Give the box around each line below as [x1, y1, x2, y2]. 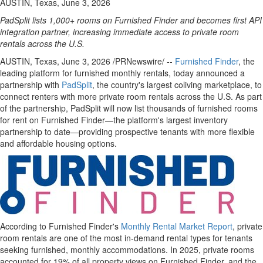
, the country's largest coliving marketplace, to [92, 79, 262, 90]
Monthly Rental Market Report [121, 220, 232, 232]
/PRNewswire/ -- [110, 55, 175, 67]
